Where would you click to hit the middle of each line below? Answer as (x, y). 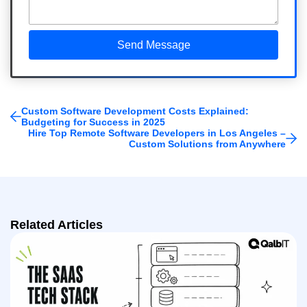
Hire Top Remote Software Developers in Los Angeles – (157, 133)
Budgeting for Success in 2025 (93, 122)
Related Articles (57, 224)
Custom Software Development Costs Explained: (135, 111)
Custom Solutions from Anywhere (207, 144)
